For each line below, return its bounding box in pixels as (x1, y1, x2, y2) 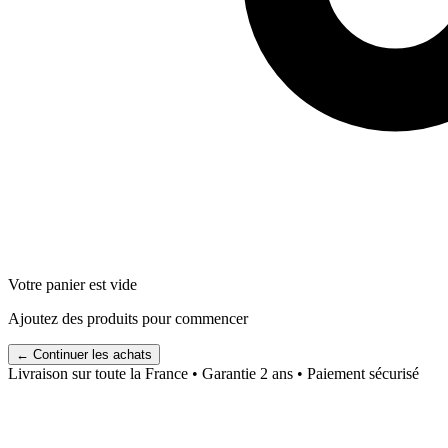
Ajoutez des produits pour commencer (8, 309, 248, 327)
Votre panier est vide (8, 275, 137, 293)
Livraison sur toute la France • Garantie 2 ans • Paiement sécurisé (8, 364, 419, 382)
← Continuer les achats (16, 346, 152, 362)
